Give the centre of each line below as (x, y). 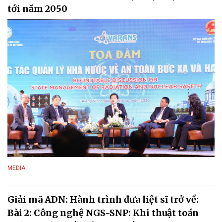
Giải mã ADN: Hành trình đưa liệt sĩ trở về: (103, 199)
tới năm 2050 (37, 9)
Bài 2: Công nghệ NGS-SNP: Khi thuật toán (103, 213)
